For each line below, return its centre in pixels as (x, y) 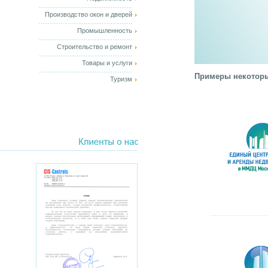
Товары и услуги (107, 63)
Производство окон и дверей (89, 14)
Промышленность (105, 31)
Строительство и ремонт (95, 47)
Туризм (121, 79)
